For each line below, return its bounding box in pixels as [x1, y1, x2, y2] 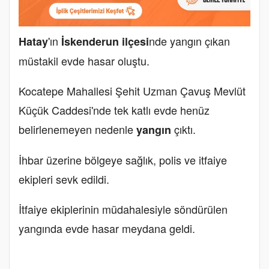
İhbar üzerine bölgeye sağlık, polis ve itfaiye [19, 151, 227, 168]
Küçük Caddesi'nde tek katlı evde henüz [19, 101, 210, 118]
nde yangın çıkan [149, 32, 230, 49]
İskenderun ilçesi [61, 33, 149, 49]
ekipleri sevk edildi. [19, 171, 109, 187]
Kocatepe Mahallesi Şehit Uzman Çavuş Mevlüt [19, 82, 246, 98]
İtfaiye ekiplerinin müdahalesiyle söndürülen [19, 201, 228, 217]
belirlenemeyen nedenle [19, 121, 136, 137]
